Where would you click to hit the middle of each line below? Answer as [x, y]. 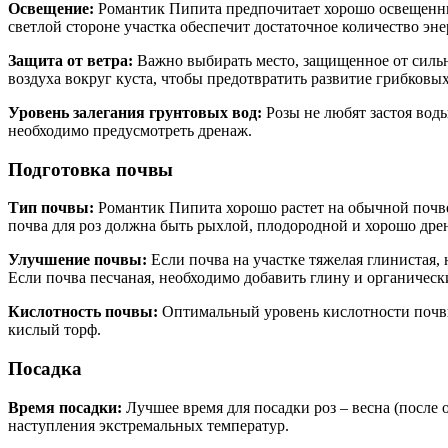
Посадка [45, 369]
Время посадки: [65, 407]
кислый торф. [54, 330]
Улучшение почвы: [77, 260]
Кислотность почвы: [83, 312]
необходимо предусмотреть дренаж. [130, 130]
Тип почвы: [51, 208]
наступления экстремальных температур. [148, 425]
